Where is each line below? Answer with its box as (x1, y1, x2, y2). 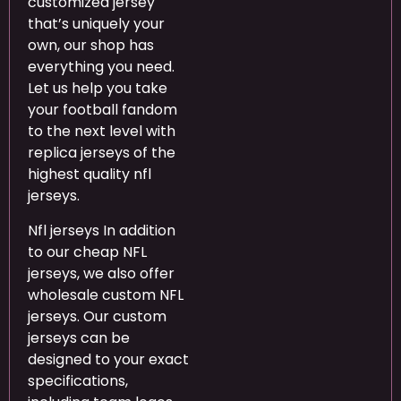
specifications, (28, 370, 128, 391)
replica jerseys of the (28, 142, 175, 164)
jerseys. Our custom (28, 305, 166, 327)
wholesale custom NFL (28, 284, 183, 305)
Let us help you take (28, 78, 167, 99)
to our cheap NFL (28, 241, 147, 262)
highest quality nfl (28, 164, 151, 185)
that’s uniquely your (28, 13, 165, 35)
